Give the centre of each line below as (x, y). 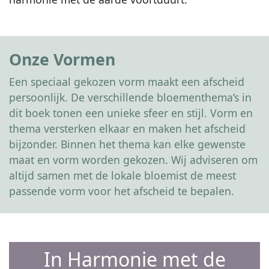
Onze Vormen (62, 59)
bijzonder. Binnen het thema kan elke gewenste (127, 144)
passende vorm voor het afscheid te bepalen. (122, 191)
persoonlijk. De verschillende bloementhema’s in (130, 97)
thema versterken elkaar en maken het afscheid (127, 128)
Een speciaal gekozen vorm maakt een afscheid (127, 82)
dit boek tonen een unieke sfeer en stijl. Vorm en (131, 113)
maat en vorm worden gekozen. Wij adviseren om (133, 160)
